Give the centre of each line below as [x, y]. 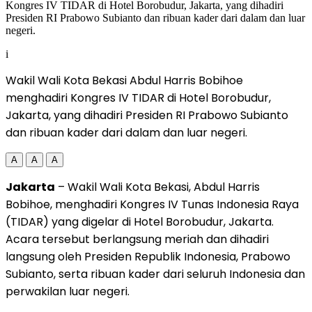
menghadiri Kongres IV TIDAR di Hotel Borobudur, [138, 97]
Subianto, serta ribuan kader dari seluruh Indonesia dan [155, 274]
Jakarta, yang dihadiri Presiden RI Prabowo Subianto [147, 115]
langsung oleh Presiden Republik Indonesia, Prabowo [148, 256]
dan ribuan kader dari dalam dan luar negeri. [126, 132]
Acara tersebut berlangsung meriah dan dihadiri [137, 239]
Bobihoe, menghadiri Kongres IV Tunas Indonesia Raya [152, 204]
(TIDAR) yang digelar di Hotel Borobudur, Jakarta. [140, 221]
